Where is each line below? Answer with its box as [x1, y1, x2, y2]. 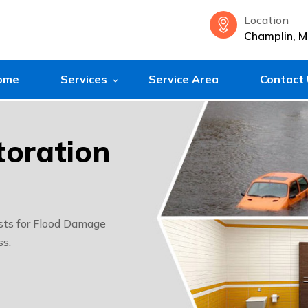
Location [244, 13, 289, 27]
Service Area [148, 72, 219, 86]
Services [60, 72, 107, 86]
